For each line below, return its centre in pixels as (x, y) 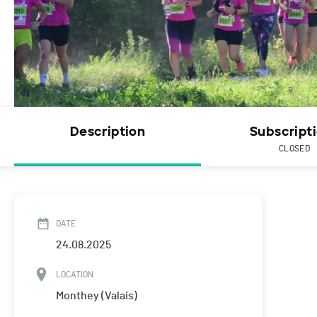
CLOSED (294, 149)
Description (108, 132)
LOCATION (75, 275)
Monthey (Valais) (97, 296)
